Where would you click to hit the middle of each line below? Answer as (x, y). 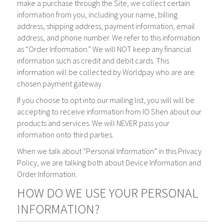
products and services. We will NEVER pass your (93, 123)
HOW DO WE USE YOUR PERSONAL (108, 193)
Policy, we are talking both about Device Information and (109, 162)
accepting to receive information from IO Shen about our (109, 111)
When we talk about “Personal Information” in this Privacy (109, 151)
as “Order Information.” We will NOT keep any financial (104, 49)
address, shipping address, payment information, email (106, 26)
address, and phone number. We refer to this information (109, 37)
